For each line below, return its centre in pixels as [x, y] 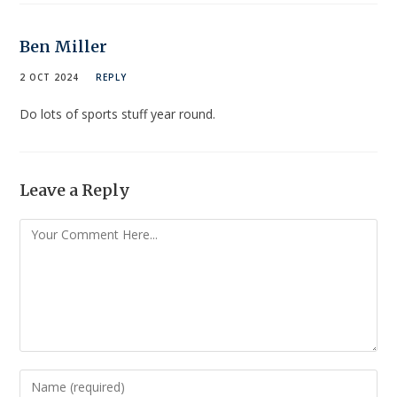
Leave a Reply [75, 190]
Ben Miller [64, 46]
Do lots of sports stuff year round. [118, 113]
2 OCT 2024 [50, 77]
